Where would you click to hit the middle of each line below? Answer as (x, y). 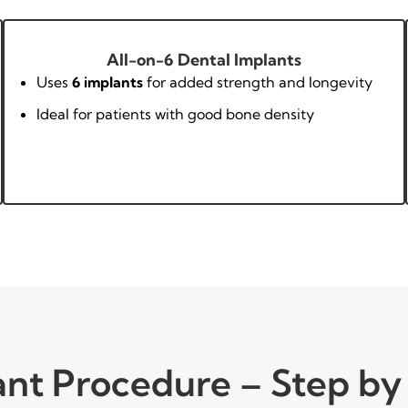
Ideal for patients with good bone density (176, 113)
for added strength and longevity (258, 82)
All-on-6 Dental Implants (204, 59)
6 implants (108, 82)
